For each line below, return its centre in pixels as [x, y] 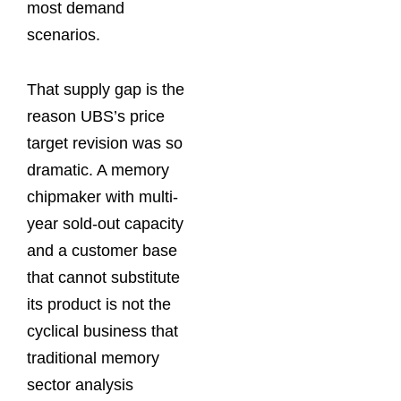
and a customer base [102, 251]
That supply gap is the [106, 90]
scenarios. [64, 34]
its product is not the [99, 305]
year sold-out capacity [105, 224]
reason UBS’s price [96, 117]
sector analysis [80, 385]
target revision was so [105, 144]
